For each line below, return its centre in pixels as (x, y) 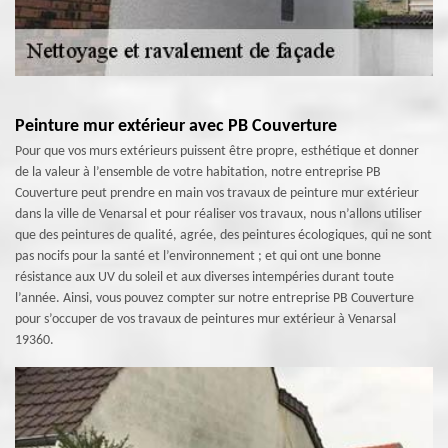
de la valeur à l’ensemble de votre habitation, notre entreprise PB (198, 172)
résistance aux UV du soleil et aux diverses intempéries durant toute (204, 277)
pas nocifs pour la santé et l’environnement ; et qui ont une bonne (198, 256)
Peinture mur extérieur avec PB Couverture (176, 126)
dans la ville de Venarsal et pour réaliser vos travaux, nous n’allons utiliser (218, 214)
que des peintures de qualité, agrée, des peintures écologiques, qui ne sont (223, 235)
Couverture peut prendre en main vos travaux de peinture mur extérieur (217, 193)
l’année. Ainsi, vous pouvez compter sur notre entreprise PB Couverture (214, 298)
